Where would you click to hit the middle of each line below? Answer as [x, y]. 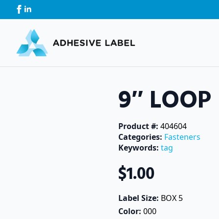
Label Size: [140, 198]
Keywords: [140, 147]
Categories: [141, 137]
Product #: [139, 126]
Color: [131, 211]
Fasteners [182, 137]
